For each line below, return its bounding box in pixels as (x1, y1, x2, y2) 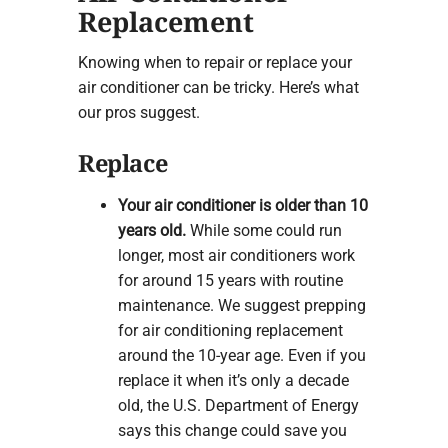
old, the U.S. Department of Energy (117, 395, 359, 415)
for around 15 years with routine (117, 270, 343, 290)
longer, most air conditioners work (117, 245, 355, 265)
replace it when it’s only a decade (117, 370, 349, 390)
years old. (117, 220, 186, 240)
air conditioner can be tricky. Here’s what (77, 78, 359, 98)
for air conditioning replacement (117, 320, 343, 340)
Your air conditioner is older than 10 (117, 195, 368, 215)
